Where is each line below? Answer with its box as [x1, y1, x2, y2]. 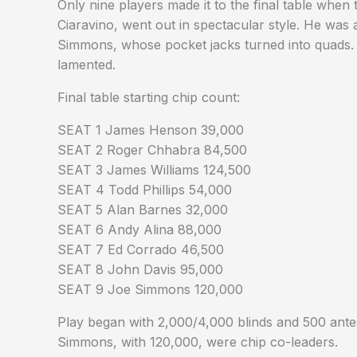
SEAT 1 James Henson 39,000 [57, 122, 244, 139]
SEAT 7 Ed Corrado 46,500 [57, 241, 224, 258]
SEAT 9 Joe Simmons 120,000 [57, 281, 243, 298]
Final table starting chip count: [57, 89, 240, 106]
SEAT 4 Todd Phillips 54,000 [57, 182, 232, 198]
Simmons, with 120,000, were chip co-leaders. [57, 334, 338, 351]
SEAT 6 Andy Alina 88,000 [57, 222, 222, 238]
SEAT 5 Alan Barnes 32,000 [57, 202, 228, 218]
